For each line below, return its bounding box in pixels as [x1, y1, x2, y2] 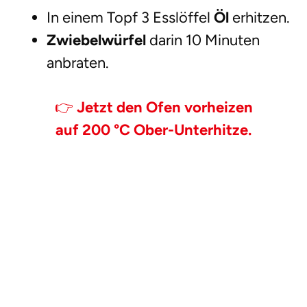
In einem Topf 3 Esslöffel [47, 8, 214, 27]
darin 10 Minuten [146, 31, 260, 50]
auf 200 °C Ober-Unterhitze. [56, 121, 251, 140]
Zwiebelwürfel [47, 31, 146, 50]
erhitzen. [229, 8, 290, 27]
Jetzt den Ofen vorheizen [76, 98, 253, 117]
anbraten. [47, 53, 109, 73]
